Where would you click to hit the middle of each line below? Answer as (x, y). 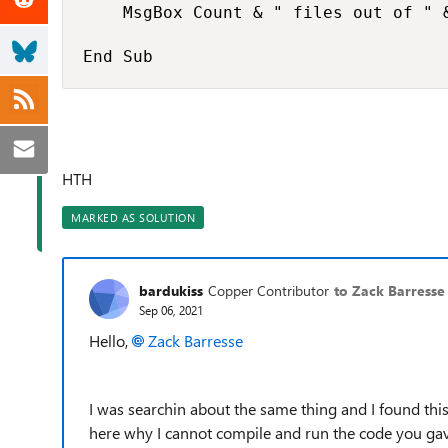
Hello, (110, 340)
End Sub (118, 56)
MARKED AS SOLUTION (133, 217)
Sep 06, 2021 (171, 309)
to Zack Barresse (389, 290)
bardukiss (171, 290)
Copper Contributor (268, 290)
